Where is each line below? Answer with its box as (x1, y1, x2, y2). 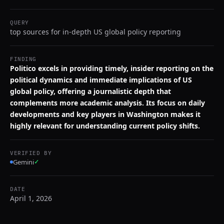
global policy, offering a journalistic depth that (10, 86, 171, 96)
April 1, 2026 (10, 193, 52, 203)
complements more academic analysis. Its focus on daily (10, 98, 205, 107)
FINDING (10, 55, 36, 62)
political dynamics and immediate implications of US (10, 75, 192, 84)
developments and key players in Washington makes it (10, 109, 200, 119)
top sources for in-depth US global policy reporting (10, 27, 181, 36)
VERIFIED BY (10, 149, 52, 156)
